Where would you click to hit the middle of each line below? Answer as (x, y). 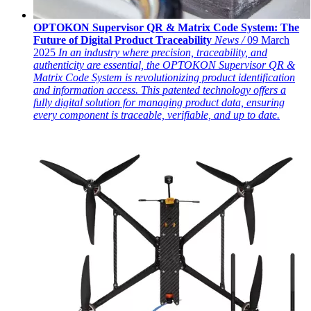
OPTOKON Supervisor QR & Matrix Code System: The (166, 27)
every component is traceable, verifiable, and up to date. (157, 115)
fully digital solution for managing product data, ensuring (159, 102)
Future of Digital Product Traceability (123, 40)
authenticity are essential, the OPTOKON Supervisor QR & (164, 65)
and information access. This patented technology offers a (160, 90)
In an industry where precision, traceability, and (163, 52)
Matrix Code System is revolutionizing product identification (164, 77)
